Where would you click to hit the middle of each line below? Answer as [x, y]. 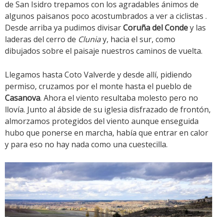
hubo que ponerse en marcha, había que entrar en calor [107, 133]
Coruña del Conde [155, 28]
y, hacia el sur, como [138, 39]
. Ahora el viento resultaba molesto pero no [119, 98]
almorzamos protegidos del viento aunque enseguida [102, 121]
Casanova [23, 98]
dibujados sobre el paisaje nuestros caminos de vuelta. [104, 51]
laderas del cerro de [41, 39]
